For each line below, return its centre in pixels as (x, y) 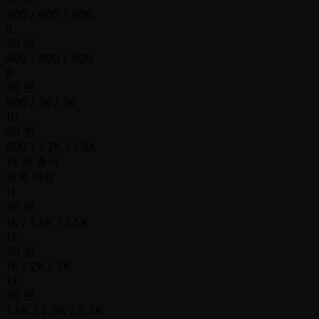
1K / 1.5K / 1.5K (47, 222)
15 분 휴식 (32, 161)
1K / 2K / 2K (38, 266)
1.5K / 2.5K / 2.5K (54, 310)
